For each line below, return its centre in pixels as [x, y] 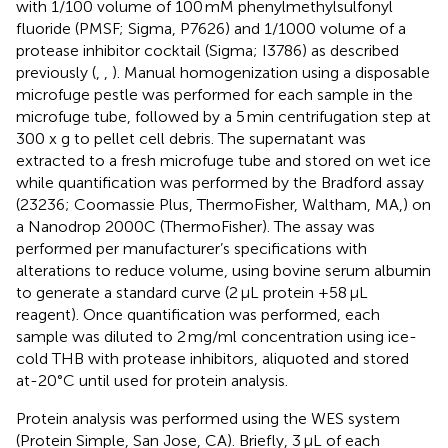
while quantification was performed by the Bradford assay [220, 182]
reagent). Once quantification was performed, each [198, 314]
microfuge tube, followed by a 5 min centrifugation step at [223, 116]
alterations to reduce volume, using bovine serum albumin [223, 270]
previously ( [56, 72]
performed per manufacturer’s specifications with [191, 248]
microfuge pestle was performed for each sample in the [214, 94]
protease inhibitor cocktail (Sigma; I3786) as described [207, 50]
